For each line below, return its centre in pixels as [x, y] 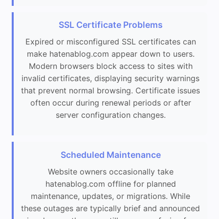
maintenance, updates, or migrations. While [110, 196]
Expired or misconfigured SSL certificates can [110, 42]
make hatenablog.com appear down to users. [110, 54]
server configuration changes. [110, 115]
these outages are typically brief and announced [110, 208]
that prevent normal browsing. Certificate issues [110, 91]
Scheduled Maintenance [110, 154]
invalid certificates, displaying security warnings [110, 78]
